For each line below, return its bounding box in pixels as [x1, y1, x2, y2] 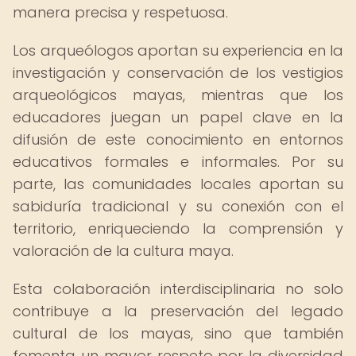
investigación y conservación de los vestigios [13, 63, 343, 83]
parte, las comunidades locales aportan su [13, 174, 343, 194]
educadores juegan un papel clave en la [13, 107, 343, 127]
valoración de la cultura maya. [13, 241, 234, 261]
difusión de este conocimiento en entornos [13, 130, 343, 149]
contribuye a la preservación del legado [13, 301, 343, 321]
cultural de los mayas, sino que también [13, 323, 343, 343]
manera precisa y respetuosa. [13, 2, 228, 22]
